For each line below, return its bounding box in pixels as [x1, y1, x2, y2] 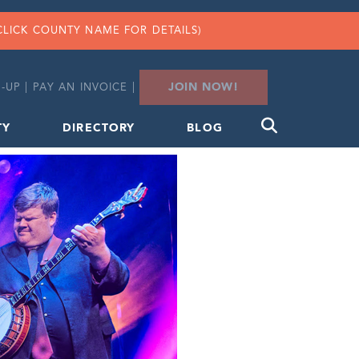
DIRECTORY [63, 123, 135, 135]
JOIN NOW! [167, 82, 239, 94]
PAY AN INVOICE [32, 83, 128, 94]
